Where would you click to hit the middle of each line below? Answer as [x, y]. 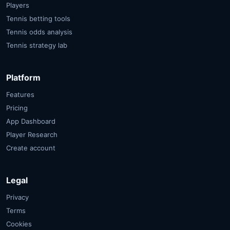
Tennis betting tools [38, 18]
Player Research [32, 134]
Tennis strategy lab [37, 45]
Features [20, 94]
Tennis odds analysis [39, 32]
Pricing [17, 108]
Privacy [17, 197]
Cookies [19, 224]
